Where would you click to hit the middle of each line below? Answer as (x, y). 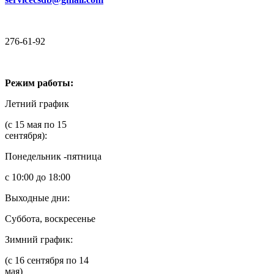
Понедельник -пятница (53, 156)
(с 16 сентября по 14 (47, 260)
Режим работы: (39, 83)
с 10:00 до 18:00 (38, 177)
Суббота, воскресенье (50, 218)
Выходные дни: (37, 198)
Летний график (37, 103)
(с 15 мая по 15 (36, 124)
